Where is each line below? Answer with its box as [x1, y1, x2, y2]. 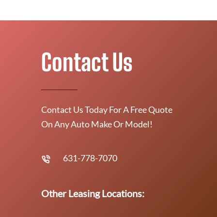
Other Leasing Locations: [41, 187, 144, 199]
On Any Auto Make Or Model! [41, 119, 153, 129]
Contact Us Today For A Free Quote [41, 104, 172, 115]
